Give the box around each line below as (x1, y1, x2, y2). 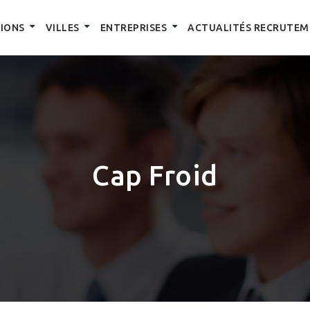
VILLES (45, 22, 80, 33)
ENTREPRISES (100, 22, 167, 33)
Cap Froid (92, 160, 218, 191)
